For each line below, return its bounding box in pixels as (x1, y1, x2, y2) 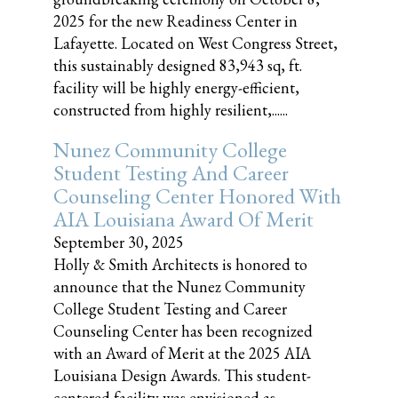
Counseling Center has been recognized (53, 321, 313, 341)
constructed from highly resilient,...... (53, 99, 288, 120)
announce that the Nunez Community (53, 276, 306, 297)
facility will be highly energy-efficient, (53, 77, 299, 98)
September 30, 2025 (53, 232, 184, 252)
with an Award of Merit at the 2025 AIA (53, 343, 311, 363)
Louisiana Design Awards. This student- (53, 365, 311, 386)
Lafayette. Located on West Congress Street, (53, 33, 338, 53)
